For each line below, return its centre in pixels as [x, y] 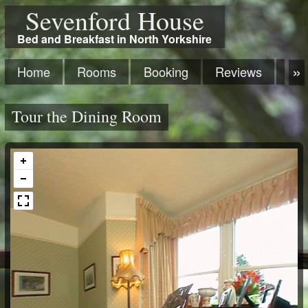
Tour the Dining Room [86, 116]
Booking [166, 71]
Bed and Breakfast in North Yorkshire [115, 39]
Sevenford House [114, 20]
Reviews [239, 71]
